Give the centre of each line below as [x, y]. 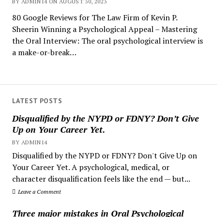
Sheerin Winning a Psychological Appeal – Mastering [104, 29]
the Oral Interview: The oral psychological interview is [107, 41]
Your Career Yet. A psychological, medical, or [91, 167]
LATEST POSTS [37, 101]
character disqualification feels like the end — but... [101, 178]
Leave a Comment [39, 191]
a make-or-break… [44, 52]
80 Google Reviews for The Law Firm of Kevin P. [94, 17]
